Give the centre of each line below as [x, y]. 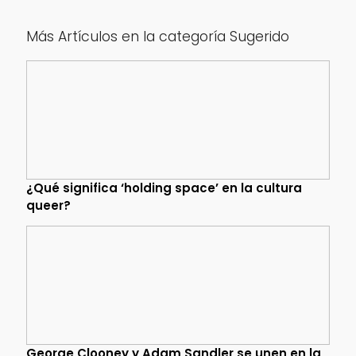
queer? [48, 206]
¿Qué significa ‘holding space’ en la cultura [164, 188]
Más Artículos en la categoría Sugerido [157, 36]
